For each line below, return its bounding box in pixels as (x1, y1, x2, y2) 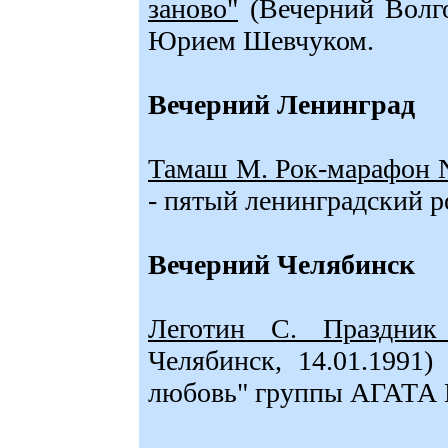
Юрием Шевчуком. (148, 25, 374, 56)
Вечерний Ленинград (148, 89, 415, 120)
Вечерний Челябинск (148, 249, 415, 280)
